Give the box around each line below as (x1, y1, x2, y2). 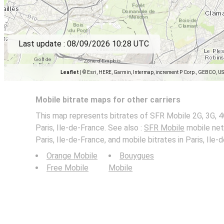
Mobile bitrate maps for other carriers (35, 95, 180, 104)
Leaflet (60, 69, 79, 75)
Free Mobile (46, 163, 88, 172)
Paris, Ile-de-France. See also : (35, 123, 144, 132)
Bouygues (119, 151, 154, 160)
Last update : (18, 39, 67, 48)
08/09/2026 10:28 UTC (67, 39, 149, 48)
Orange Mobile (46, 151, 97, 160)
